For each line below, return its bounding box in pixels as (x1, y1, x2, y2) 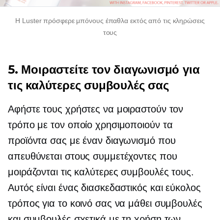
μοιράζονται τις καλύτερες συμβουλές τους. (8, 166, 194, 177)
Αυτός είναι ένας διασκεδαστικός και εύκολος (8, 182, 201, 193)
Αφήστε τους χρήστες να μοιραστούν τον (8, 104, 184, 114)
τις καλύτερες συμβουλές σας (8, 78, 169, 92)
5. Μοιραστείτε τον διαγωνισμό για (8, 62, 200, 77)
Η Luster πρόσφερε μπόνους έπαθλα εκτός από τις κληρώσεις (15, 17, 205, 25)
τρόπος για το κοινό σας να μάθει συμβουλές (8, 198, 202, 209)
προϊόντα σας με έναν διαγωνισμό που (8, 135, 176, 146)
